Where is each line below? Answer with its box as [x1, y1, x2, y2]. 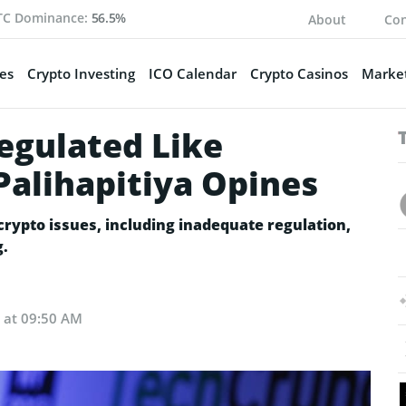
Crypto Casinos [249, 63, 348, 82]
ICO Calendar [148, 63, 237, 82]
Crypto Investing [26, 63, 135, 82]
